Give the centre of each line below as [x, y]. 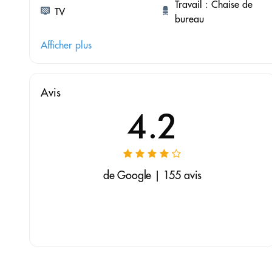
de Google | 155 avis [152, 175]
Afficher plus [66, 45]
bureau [189, 19]
